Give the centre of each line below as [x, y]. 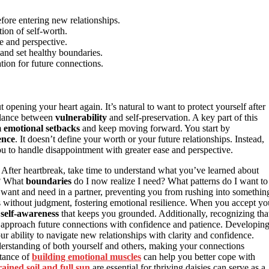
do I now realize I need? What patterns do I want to [170, 181]
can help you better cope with [198, 257]
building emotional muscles [86, 257]
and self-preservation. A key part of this [182, 118]
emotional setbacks [42, 128]
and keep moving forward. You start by [155, 128]
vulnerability [81, 118]
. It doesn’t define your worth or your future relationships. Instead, [140, 139]
